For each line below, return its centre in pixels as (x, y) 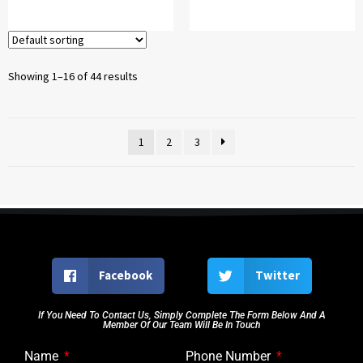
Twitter (277, 275)
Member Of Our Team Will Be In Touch (181, 325)
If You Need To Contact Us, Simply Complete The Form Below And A (181, 315)
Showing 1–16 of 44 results (73, 76)
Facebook (126, 275)
